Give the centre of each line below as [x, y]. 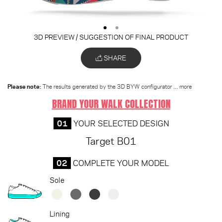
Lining [59, 213]
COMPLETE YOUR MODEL [120, 163]
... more [183, 86]
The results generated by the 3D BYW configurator [107, 86]
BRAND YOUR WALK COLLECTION [111, 104]
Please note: [24, 86]
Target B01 [111, 140]
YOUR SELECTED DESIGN [120, 123]
